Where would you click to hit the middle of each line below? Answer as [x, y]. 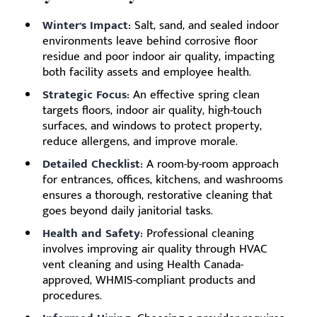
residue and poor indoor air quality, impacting [158, 57]
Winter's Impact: [87, 25]
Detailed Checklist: [93, 164]
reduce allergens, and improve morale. [140, 142]
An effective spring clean [195, 95]
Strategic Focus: [86, 95]
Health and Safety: [93, 234]
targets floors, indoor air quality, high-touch [152, 110]
